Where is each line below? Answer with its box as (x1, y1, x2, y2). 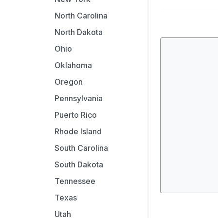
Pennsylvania (54, 93, 103, 103)
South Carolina (54, 143, 108, 153)
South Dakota (54, 160, 103, 169)
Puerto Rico (54, 110, 97, 120)
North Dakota (54, 27, 103, 37)
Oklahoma (54, 60, 92, 70)
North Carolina (54, 11, 108, 20)
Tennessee (54, 176, 95, 186)
